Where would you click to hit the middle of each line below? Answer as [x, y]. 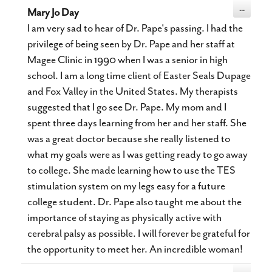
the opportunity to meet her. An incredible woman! [135, 249]
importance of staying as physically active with [124, 217]
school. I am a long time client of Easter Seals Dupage [139, 75]
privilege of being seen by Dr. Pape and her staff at [131, 44]
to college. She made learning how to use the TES [131, 170]
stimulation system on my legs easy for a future [126, 186]
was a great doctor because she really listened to [129, 138]
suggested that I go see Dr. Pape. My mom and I [127, 107]
